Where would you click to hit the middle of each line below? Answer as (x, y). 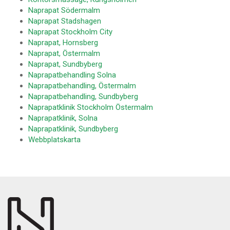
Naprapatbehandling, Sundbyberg (83, 97)
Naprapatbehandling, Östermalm (82, 86)
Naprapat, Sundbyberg (65, 64)
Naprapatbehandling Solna (72, 75)
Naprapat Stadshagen (65, 21)
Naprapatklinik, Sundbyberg (73, 129)
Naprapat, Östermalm (64, 53)
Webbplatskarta (54, 140)
